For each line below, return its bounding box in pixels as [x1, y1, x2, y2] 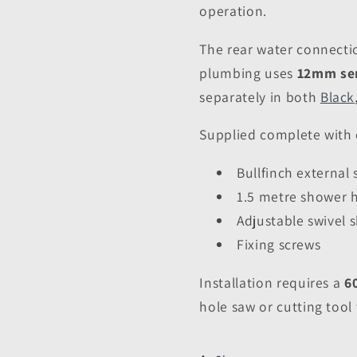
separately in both [199, 87, 320, 106]
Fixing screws [236, 234, 321, 253]
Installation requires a [199, 273, 345, 292]
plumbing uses [199, 63, 297, 82]
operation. [199, 2, 267, 21]
